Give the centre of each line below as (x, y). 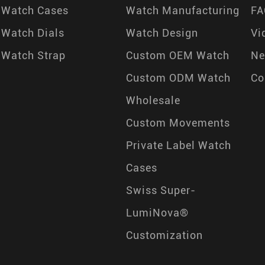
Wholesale (153, 100)
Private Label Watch (179, 145)
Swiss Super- (161, 190)
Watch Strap (33, 55)
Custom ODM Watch (178, 78)
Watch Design (162, 33)
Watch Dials (33, 33)
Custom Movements (178, 123)
